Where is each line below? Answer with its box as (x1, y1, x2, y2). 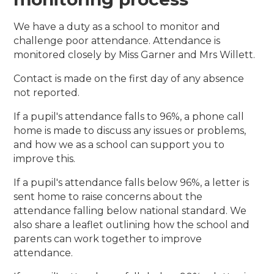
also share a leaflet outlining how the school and (13, 219, 250, 231)
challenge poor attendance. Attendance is (13, 35, 221, 47)
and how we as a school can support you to (13, 139, 225, 151)
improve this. (13, 153, 76, 165)
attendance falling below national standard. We (13, 205, 247, 217)
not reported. (13, 87, 80, 99)
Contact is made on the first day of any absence (13, 73, 245, 85)
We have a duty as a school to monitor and (13, 21, 221, 33)
